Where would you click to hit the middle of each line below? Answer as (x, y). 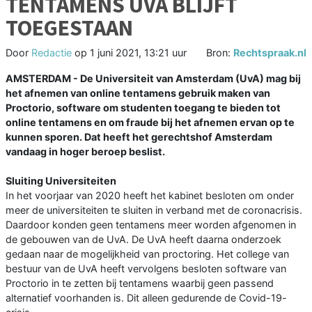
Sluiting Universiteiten (61, 181)
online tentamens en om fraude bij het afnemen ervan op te (150, 123)
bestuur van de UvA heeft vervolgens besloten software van (146, 269)
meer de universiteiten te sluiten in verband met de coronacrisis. (154, 210)
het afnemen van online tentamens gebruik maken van (138, 93)
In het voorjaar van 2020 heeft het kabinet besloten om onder (150, 196)
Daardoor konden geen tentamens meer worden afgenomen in (151, 225)
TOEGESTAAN (69, 28)
